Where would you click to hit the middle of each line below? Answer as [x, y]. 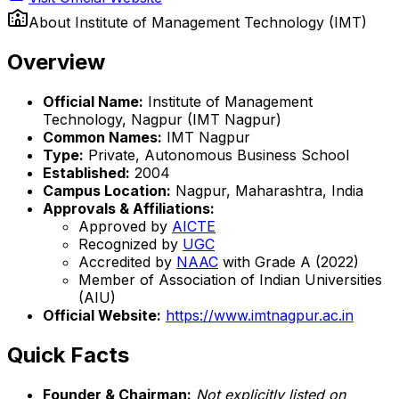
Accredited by [127, 261]
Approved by [125, 226]
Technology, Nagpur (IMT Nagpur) [162, 119]
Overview [56, 61]
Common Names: [102, 137]
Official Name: [93, 101]
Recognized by [130, 244]
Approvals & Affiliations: [129, 208]
